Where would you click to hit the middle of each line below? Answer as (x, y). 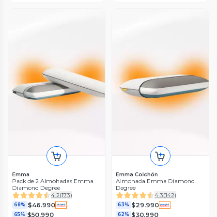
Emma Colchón (137, 175)
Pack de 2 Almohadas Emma (53, 181)
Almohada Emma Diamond (155, 181)
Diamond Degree (36, 188)
